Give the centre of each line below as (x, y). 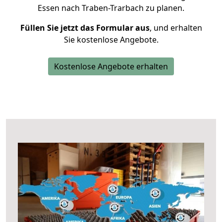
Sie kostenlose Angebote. (111, 40)
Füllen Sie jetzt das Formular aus (85, 28)
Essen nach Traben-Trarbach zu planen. (111, 8)
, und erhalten (176, 28)
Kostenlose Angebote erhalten (111, 66)
